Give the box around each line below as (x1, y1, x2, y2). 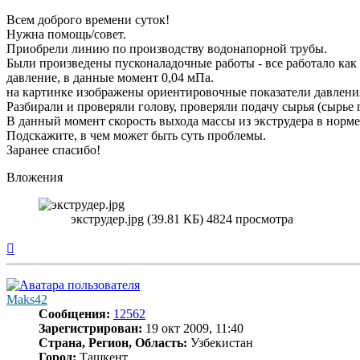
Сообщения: (39, 306, 110, 321)
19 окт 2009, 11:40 (142, 321, 243, 335)
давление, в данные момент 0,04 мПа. (6, 70, 214, 84)
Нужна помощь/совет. (6, 27, 126, 41)
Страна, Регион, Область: (39, 335, 187, 350)
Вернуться (14, 238, 71, 252)
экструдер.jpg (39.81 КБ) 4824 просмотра (71, 211, 293, 226)
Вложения (6, 170, 63, 184)
